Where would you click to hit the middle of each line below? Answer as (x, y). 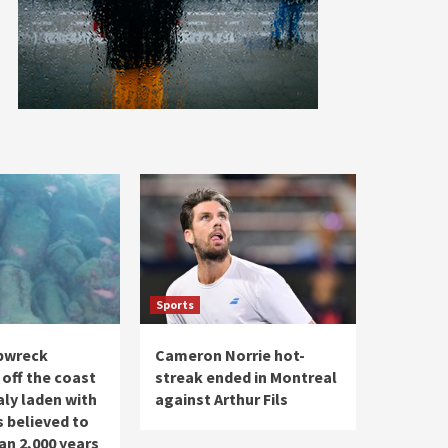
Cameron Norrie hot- (230, 355)
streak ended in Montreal (246, 377)
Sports (175, 304)
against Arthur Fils (221, 399)
